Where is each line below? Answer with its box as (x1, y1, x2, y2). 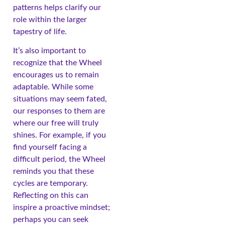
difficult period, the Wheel (13, 155, 105, 164)
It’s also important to (13, 47, 86, 55)
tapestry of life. (13, 27, 67, 36)
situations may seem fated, (13, 95, 107, 103)
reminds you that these (13, 167, 94, 176)
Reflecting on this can (13, 191, 88, 200)
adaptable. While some (13, 83, 93, 91)
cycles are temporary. (13, 179, 88, 188)
